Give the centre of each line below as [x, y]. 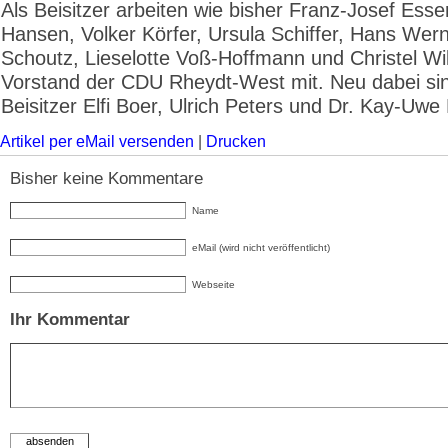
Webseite [213, 284]
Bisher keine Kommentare [106, 178]
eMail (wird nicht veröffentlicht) [261, 247]
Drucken [236, 141]
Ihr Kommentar [70, 319]
